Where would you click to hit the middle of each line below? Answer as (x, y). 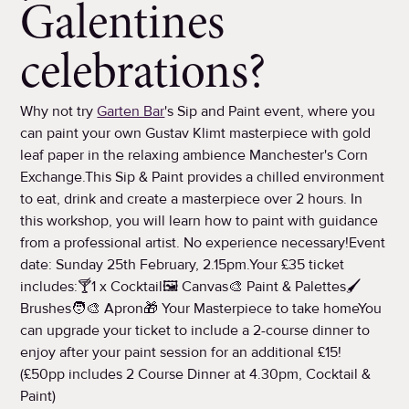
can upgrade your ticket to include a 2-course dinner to (195, 331)
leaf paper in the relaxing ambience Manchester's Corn (194, 156)
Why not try (59, 112)
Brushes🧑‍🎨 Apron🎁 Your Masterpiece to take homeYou (201, 309)
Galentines (123, 27)
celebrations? (143, 76)
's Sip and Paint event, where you (270, 112)
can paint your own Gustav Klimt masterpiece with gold (196, 134)
